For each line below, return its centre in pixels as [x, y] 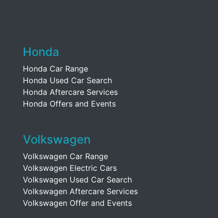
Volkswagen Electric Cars [70, 168]
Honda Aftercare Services [70, 92]
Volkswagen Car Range [65, 156]
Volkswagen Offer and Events [77, 203]
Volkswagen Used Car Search [77, 180]
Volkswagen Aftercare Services [80, 191]
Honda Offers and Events [69, 104]
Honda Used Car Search [67, 80]
